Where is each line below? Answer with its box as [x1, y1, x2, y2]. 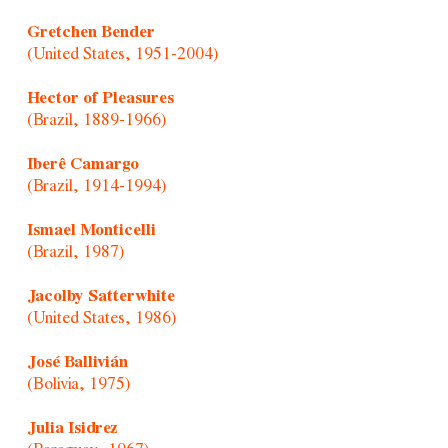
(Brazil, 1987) [26, 242, 124, 262]
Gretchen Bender [26, 22, 155, 42]
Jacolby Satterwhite [26, 286, 175, 306]
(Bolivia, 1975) [26, 374, 130, 394]
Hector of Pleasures [26, 88, 174, 108]
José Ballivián [26, 352, 128, 372]
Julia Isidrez [26, 418, 118, 438]
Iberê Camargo [26, 154, 139, 174]
